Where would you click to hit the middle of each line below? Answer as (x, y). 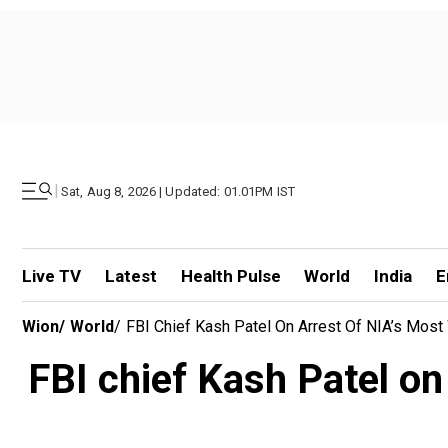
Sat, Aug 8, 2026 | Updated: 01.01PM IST (178, 191)
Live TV (51, 276)
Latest (130, 276)
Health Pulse (230, 276)
